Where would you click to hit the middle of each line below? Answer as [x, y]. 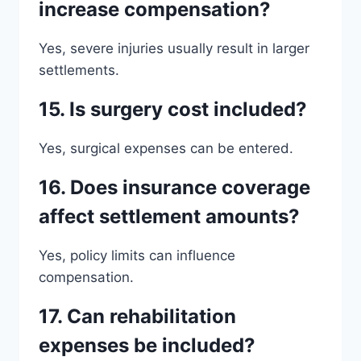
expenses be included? [147, 345]
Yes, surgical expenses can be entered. [166, 148]
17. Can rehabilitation [137, 316]
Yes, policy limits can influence [137, 255]
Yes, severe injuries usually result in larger [174, 48]
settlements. [79, 70]
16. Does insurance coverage [174, 187]
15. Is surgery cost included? [173, 109]
